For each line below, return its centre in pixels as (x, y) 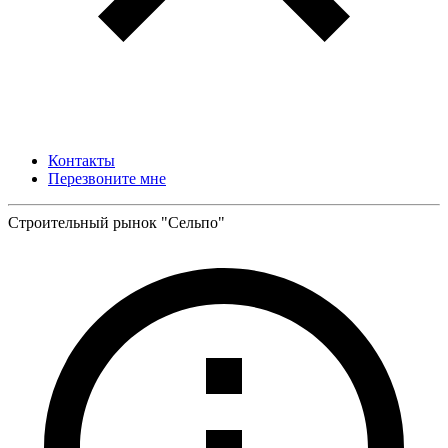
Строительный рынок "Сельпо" (116, 222)
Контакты (81, 160)
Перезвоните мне (107, 178)
